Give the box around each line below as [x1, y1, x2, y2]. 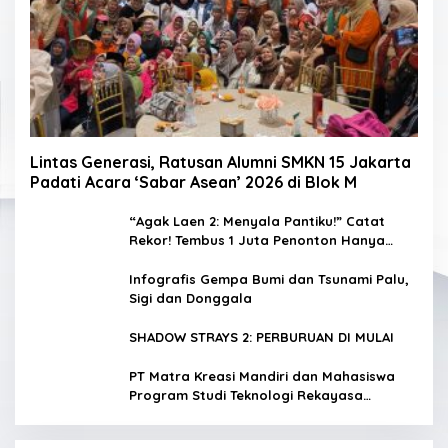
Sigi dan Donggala [129, 290, 252, 307]
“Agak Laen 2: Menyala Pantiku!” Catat [129, 213, 385, 230]
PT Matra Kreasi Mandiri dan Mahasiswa [129, 368, 395, 385]
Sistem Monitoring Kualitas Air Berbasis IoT [129, 425, 414, 442]
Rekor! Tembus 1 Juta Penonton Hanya [129, 232, 385, 249]
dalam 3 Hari [129, 251, 215, 268]
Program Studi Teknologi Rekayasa [129, 387, 363, 404]
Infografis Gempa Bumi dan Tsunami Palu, [129, 271, 409, 288]
